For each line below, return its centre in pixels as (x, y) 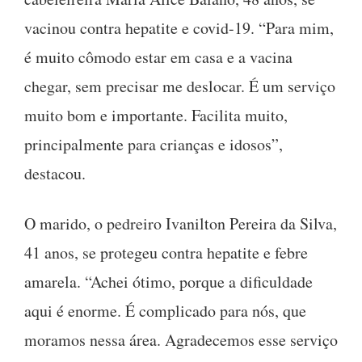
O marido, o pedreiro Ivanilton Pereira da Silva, (181, 223)
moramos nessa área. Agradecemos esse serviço (181, 339)
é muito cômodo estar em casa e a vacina (158, 57)
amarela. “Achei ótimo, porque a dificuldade (168, 281)
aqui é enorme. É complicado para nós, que (165, 310)
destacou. (55, 173)
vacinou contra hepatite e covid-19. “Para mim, (179, 27)
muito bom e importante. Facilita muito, (156, 115)
